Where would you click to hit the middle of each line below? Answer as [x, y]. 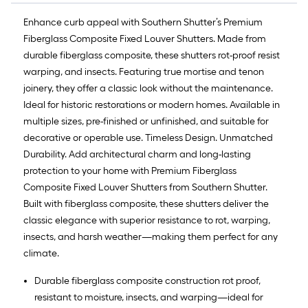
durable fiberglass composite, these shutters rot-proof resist [152, 55]
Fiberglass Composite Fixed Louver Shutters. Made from [145, 39]
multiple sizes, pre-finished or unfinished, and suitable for [146, 121]
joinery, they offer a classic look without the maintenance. [148, 88]
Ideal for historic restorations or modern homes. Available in [152, 105]
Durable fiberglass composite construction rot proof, [147, 281]
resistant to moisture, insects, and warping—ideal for [149, 297]
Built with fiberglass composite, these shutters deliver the [146, 204]
